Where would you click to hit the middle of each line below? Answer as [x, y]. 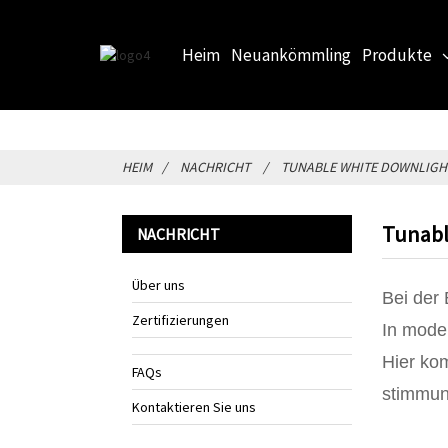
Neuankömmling [291, 55]
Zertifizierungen [180, 320]
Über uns [158, 285]
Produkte [397, 55]
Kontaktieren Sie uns [194, 407]
